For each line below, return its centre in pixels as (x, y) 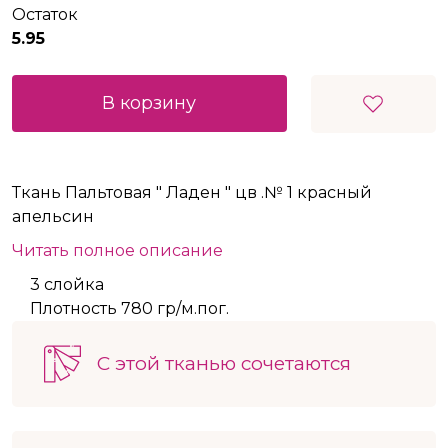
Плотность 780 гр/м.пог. (129, 309)
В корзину (149, 103)
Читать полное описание (117, 251)
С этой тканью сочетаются (224, 364)
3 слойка (67, 285)
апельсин (53, 217)
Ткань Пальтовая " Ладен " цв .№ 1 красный (192, 193)
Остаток (45, 15)
